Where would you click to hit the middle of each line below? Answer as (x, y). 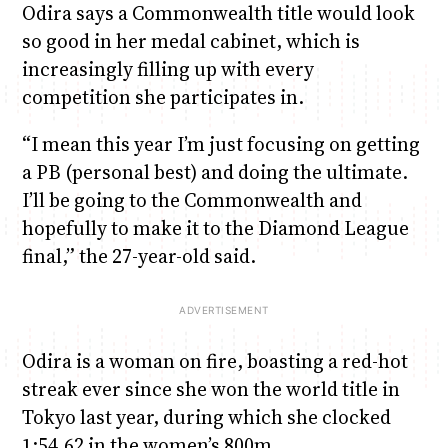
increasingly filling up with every (167, 68)
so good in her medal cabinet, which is (190, 40)
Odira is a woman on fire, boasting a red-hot (214, 361)
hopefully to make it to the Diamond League (215, 227)
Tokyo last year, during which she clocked (206, 417)
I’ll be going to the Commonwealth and (191, 199)
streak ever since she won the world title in (210, 389)
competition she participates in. (162, 96)
